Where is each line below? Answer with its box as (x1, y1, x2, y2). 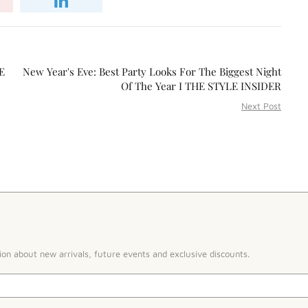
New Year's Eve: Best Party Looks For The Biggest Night (23, 65, 281, 79)
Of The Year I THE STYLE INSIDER (121, 79, 281, 93)
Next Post (241, 100, 281, 112)
